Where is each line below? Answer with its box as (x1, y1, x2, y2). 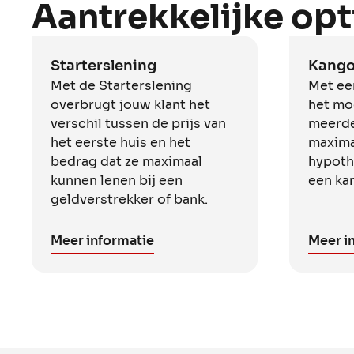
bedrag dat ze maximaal (51, 153, 202, 170)
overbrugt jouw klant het (51, 96, 210, 113)
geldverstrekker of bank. (51, 190, 208, 208)
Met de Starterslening (51, 77, 192, 94)
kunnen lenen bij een (51, 171, 183, 189)
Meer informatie (51, 232, 154, 249)
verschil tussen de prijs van (51, 115, 226, 132)
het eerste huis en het (51, 134, 190, 151)
